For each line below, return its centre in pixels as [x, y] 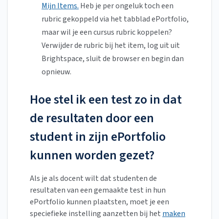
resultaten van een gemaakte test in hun [98, 190]
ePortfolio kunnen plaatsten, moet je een [99, 202]
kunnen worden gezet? [92, 155]
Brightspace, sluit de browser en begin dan [113, 59]
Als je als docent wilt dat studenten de [93, 179]
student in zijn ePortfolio [98, 137]
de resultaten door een [92, 118]
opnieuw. [56, 72]
